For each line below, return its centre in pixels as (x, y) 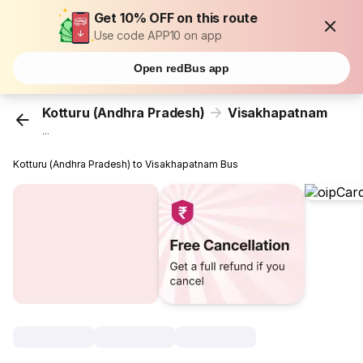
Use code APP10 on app (158, 35)
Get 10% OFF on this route (176, 18)
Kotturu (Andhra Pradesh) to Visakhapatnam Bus (126, 164)
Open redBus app (181, 68)
